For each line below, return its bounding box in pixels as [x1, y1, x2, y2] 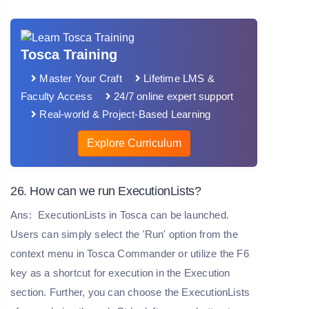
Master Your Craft [37, 72, 122, 84]
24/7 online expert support [111, 90, 234, 102]
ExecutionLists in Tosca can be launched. [34, 208, 230, 221]
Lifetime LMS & [141, 72, 215, 84]
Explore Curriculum [86, 137, 181, 149]
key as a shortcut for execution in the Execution [10, 266, 230, 279]
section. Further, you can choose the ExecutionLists [10, 286, 250, 298]
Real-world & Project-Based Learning [37, 108, 211, 120]
